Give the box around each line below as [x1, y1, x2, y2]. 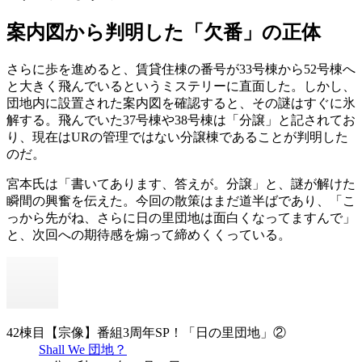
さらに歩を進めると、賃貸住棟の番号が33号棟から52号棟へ [6, 61, 356, 76]
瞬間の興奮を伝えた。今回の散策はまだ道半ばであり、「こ [6, 193, 356, 208]
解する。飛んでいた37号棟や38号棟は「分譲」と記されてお [6, 112, 356, 127]
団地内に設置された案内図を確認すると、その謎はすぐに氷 [6, 95, 356, 110]
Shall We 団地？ [39, 342, 127, 356]
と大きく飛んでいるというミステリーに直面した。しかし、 [6, 78, 356, 93]
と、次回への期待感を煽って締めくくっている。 [6, 227, 291, 242]
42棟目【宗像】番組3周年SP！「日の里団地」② [6, 325, 286, 339]
